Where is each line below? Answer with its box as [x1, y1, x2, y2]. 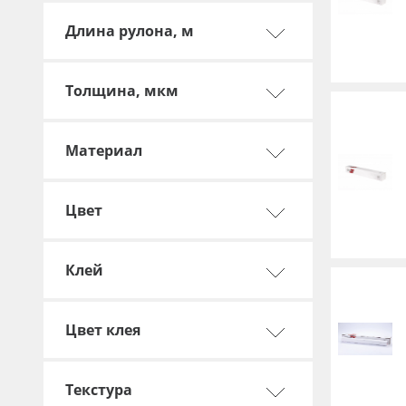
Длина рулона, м [65, 21, 194, 41]
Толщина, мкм [65, 81, 179, 101]
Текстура [65, 380, 132, 400]
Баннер [82, 12, 129, 29]
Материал [65, 140, 142, 160]
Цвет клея [65, 320, 140, 340]
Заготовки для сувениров [82, 44, 254, 62]
